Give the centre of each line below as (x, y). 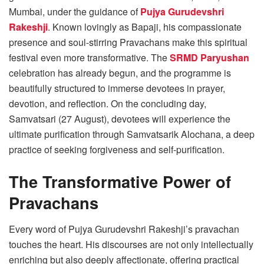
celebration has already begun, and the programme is (120, 73)
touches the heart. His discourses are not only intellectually (131, 244)
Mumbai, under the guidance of (75, 12)
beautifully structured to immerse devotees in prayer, (117, 88)
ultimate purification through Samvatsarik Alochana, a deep (132, 134)
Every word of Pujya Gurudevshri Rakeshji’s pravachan (124, 229)
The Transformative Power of (120, 181)
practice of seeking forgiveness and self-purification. (117, 150)
